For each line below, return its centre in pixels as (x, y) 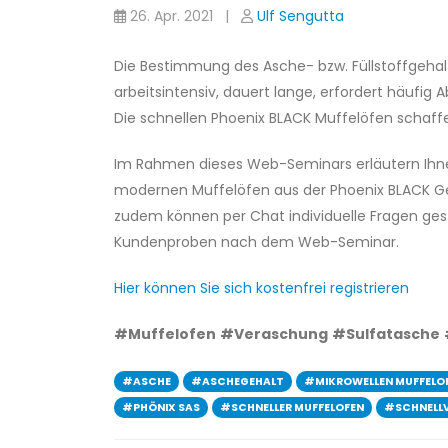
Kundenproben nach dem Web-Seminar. (256, 242)
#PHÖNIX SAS (161, 407)
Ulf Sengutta (300, 16)
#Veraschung (274, 334)
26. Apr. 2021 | (183, 16)
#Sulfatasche (386, 334)
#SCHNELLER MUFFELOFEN (292, 407)
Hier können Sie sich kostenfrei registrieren (261, 288)
